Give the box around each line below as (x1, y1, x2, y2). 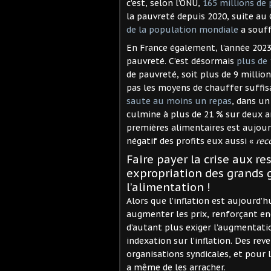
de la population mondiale (126, 24, 238, 35)
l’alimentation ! (126, 180, 211, 194)
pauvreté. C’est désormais (126, 55, 237, 67)
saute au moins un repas (126, 95, 232, 106)
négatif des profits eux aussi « (126, 135, 256, 146)
